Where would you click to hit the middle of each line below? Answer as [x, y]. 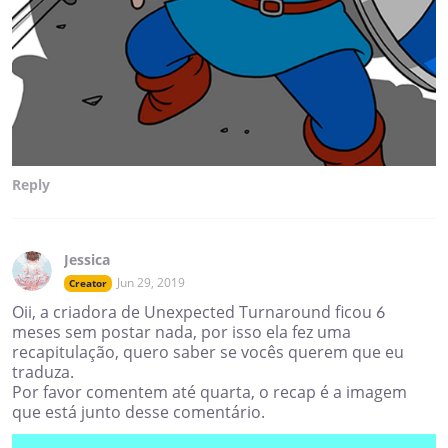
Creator [88, 283]
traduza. [43, 372]
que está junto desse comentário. [138, 412]
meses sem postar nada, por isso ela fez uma [181, 332]
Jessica [87, 260]
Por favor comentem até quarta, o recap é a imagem [209, 392]
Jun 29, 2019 [151, 283]
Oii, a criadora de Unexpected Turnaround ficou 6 [198, 312]
